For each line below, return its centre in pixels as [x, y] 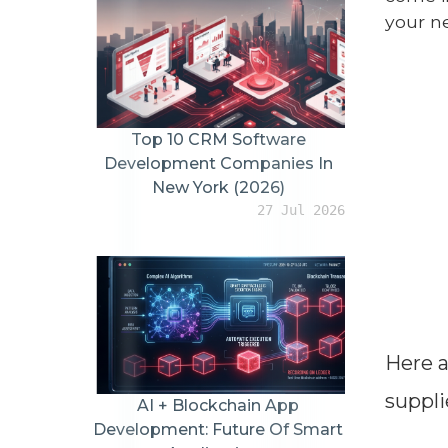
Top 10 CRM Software [218, 140]
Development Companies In [218, 164]
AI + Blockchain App [218, 405]
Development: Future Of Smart [218, 429]
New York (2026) [218, 188]
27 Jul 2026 [300, 210]
